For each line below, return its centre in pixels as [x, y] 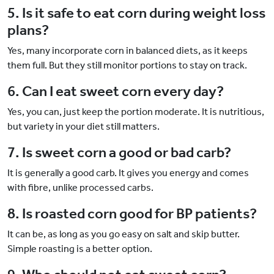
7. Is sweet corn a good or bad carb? [119, 153]
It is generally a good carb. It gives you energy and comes [128, 173]
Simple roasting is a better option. [80, 249]
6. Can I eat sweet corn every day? [116, 91]
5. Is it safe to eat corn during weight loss [136, 13]
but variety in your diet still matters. [83, 127]
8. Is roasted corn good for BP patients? [132, 214]
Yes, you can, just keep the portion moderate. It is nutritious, [136, 112]
